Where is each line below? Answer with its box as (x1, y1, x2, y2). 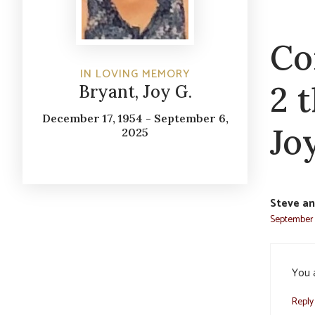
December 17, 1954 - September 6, (41, 111, 229, 126)
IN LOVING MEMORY (79, 65, 191, 84)
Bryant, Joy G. (78, 81, 192, 103)
